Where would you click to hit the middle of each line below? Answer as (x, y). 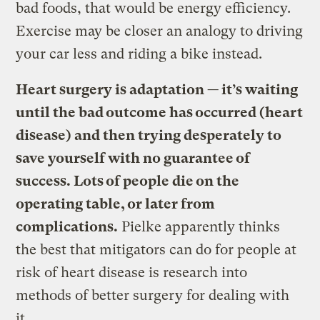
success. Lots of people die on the (128, 181)
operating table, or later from (116, 204)
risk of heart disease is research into (132, 272)
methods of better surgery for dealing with (153, 295)
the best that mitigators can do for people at (156, 249)
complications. (67, 226)
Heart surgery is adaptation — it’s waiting (157, 89)
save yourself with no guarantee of (133, 158)
